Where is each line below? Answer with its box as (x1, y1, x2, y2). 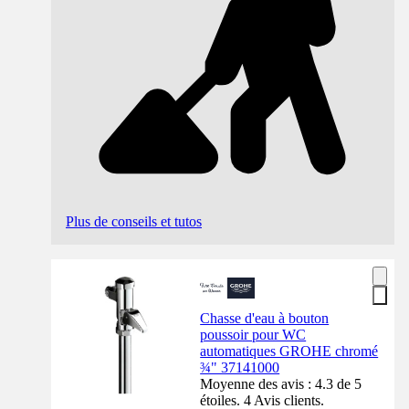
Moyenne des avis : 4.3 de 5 (200, 375, 362, 392)
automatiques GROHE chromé (200, 342, 379, 359)
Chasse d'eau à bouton (200, 309, 330, 326)
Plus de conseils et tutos (66, 213, 202, 229)
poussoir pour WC (200, 326, 307, 342)
